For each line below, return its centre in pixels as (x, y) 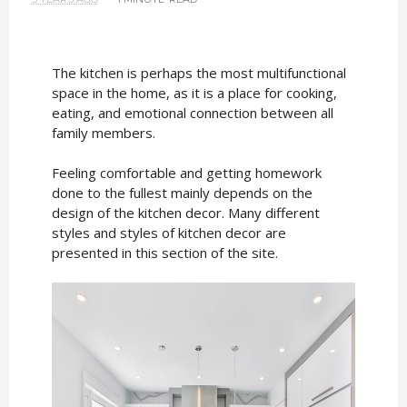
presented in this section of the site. (164, 252)
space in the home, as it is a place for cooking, (194, 92)
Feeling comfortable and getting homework (186, 172)
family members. (103, 132)
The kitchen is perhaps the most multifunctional (199, 72)
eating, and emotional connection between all (192, 112)
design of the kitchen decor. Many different (185, 212)
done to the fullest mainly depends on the (182, 192)
